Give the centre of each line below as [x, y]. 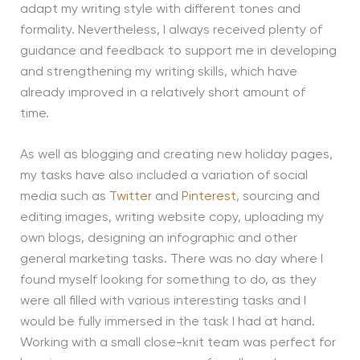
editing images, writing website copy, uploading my [172, 218]
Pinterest [209, 197]
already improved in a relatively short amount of [162, 93]
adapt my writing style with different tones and [160, 9]
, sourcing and [278, 197]
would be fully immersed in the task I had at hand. [167, 323]
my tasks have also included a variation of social [164, 176]
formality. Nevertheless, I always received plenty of [171, 30]
